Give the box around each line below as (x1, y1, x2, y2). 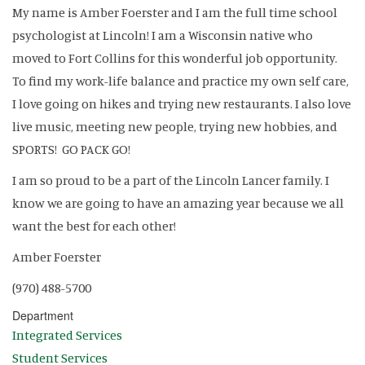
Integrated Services (12, 326, 122, 343)
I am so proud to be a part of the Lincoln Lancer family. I (12, 171, 329, 188)
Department (12, 306, 73, 323)
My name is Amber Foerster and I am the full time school (12, 3, 337, 20)
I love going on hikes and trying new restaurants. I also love (12, 95, 351, 112)
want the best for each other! (12, 217, 181, 234)
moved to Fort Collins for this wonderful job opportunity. (12, 49, 337, 66)
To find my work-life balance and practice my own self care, (12, 72, 349, 89)
